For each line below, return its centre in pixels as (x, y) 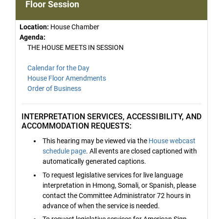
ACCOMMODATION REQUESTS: (77, 126)
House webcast (172, 141)
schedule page (65, 151)
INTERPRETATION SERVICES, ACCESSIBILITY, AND (111, 117)
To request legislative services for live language (113, 175)
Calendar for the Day (58, 68)
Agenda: (33, 37)
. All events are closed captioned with (142, 151)
